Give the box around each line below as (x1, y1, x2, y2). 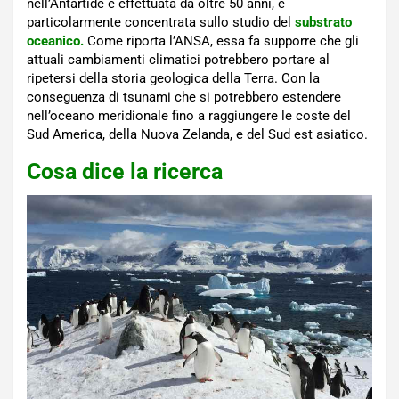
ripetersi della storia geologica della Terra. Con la (27, 69, 320, 86)
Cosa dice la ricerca (27, 158, 223, 184)
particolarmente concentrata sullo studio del (27, 13, 295, 30)
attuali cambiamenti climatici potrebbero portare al (27, 51, 330, 68)
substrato (295, 13, 352, 30)
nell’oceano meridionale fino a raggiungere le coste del (27, 107, 351, 124)
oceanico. (27, 32, 84, 49)
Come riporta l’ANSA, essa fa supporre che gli (84, 32, 359, 49)
